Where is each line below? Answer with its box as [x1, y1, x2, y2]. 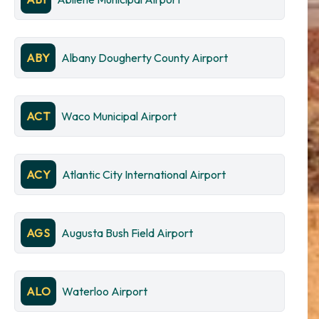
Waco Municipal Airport [61, 109, 177, 123]
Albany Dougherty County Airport [61, 51, 229, 65]
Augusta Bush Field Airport [61, 226, 194, 240]
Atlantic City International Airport [62, 167, 226, 182]
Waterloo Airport [62, 284, 148, 298]
